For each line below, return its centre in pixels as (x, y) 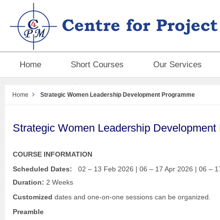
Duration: (29, 183)
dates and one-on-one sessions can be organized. (132, 197)
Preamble (28, 212)
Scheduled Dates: (44, 169)
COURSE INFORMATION (53, 155)
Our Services (178, 65)
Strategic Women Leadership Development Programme (118, 95)
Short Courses (97, 65)
